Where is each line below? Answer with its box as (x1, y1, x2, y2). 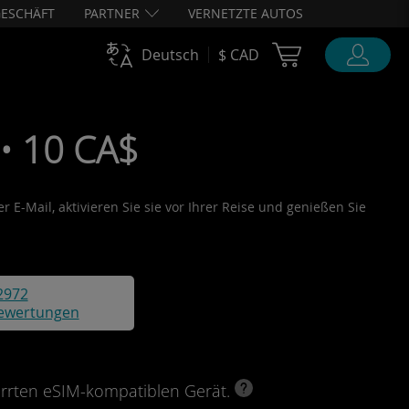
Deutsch (142, 45, 199, 65)
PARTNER (84, 5, 140, 22)
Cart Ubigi (310, 42, 383, 60)
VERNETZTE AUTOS (188, 5, 303, 22)
